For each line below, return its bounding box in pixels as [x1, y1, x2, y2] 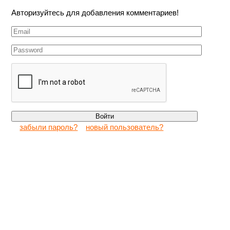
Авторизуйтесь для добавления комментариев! [11, 8, 179, 17]
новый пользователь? [86, 123, 164, 131]
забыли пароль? [20, 123, 78, 131]
